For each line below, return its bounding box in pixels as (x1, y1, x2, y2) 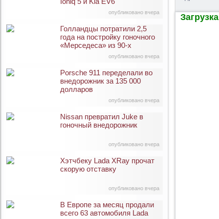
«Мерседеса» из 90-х (60, 41, 131, 49)
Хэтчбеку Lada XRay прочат (60, 156, 154, 165)
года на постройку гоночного (60, 33, 155, 41)
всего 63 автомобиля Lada (60, 209, 148, 217)
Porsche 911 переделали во (60, 68, 153, 77)
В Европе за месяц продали (60, 200, 154, 209)
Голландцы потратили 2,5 (60, 24, 147, 33)
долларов (60, 85, 93, 93)
